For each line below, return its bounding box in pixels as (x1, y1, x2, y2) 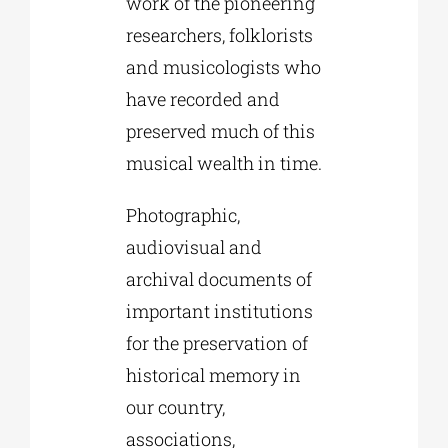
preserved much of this (125, 118, 315, 143)
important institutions (125, 298, 313, 323)
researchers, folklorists (125, 22, 313, 47)
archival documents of (125, 266, 312, 291)
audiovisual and (125, 234, 262, 259)
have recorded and (125, 86, 280, 111)
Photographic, (125, 202, 240, 227)
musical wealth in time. (125, 150, 322, 175)
